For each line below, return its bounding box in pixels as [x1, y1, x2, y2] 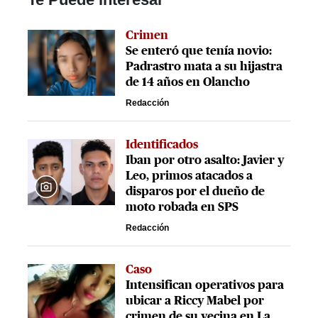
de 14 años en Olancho [126, 76, 251, 89]
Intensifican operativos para [126, 279, 285, 292]
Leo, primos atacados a [126, 170, 253, 182]
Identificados [126, 138, 199, 151]
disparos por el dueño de [126, 185, 265, 198]
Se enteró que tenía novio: [126, 45, 273, 57]
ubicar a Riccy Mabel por [126, 295, 265, 307]
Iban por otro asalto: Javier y [126, 154, 285, 167]
